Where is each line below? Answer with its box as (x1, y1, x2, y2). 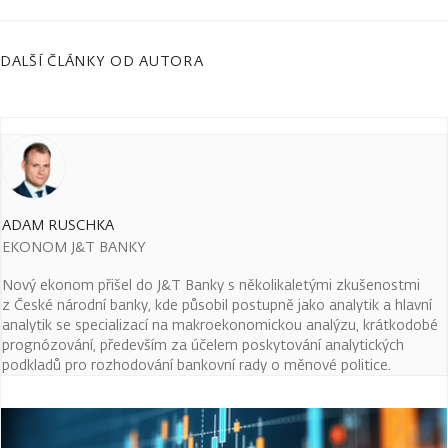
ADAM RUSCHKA (2, 215, 114, 234)
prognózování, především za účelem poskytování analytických (2, 335, 404, 354)
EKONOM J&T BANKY (2, 237, 146, 256)
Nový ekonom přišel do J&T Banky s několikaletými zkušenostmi (2, 275, 420, 294)
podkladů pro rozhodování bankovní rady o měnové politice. (2, 355, 395, 374)
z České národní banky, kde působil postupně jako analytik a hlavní (2, 295, 432, 314)
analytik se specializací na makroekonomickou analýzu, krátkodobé (2, 315, 438, 334)
